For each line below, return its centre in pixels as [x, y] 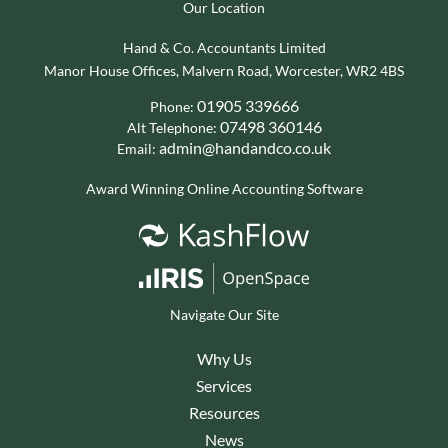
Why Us [224, 359]
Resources [224, 413]
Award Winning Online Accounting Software [224, 189]
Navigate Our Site [224, 315]
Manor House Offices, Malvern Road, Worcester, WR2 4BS [224, 71]
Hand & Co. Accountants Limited [224, 48]
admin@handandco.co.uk [245, 148]
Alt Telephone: [173, 128]
